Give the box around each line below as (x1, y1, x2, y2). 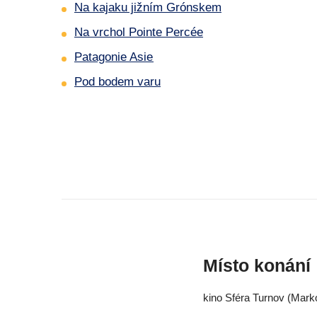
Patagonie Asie (74, 50, 154, 64)
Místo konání (203, 255, 311, 276)
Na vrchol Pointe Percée (74, 25, 203, 40)
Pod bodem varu (74, 75, 161, 89)
